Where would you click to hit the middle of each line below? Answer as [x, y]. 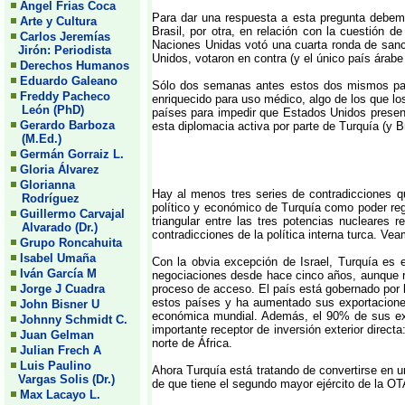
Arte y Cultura [58, 21]
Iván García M [58, 273]
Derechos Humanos [75, 66]
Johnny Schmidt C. [74, 320]
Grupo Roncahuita [71, 243]
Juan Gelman [57, 335]
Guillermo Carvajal [72, 214]
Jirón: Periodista [61, 50]
